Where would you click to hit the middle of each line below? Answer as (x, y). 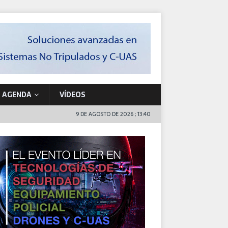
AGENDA (17, 95)
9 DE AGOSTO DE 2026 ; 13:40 (113, 114)
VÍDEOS (73, 95)
